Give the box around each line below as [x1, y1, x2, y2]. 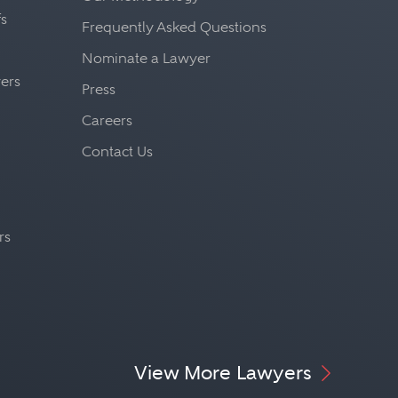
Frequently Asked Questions [82, 19, 267, 36]
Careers [82, 112, 132, 129]
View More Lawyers [134, 360, 312, 384]
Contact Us [82, 143, 153, 160]
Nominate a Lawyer [82, 50, 211, 67]
